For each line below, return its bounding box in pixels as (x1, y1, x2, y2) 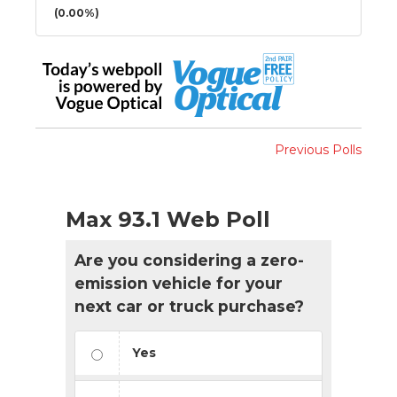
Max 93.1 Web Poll (66, 206, 270, 232)
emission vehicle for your (74, 273, 283, 292)
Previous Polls (275, 141, 362, 158)
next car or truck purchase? (74, 296, 304, 315)
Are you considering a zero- (74, 250, 304, 269)
